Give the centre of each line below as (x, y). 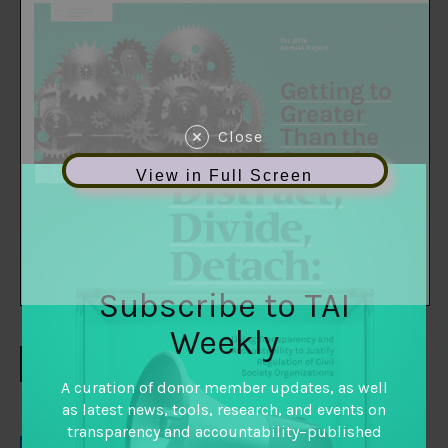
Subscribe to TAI (224, 305)
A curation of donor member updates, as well (224, 387)
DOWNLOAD (105, 364)
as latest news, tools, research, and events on (224, 409)
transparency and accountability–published (224, 431)
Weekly (224, 342)
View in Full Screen (225, 176)
